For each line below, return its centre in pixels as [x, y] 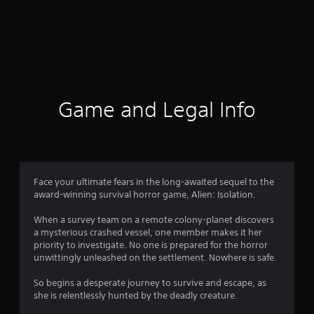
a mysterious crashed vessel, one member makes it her [148, 232]
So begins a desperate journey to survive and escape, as [150, 282]
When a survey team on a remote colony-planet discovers [154, 219]
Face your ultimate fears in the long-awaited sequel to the [154, 182]
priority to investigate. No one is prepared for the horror [151, 245]
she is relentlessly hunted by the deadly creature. [136, 295]
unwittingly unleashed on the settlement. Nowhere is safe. [155, 257]
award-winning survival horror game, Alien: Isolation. [145, 194]
